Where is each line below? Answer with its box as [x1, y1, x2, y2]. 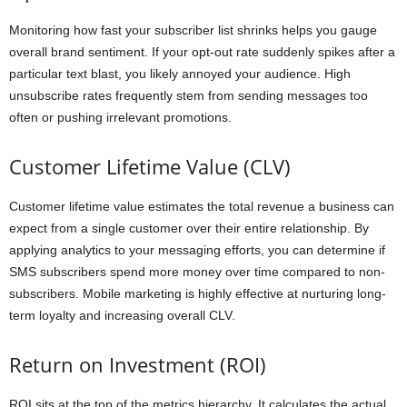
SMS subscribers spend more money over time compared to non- [9, 264, 385, 280]
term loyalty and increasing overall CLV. [9, 308, 235, 323]
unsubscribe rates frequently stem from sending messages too [9, 88, 368, 104]
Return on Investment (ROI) [9, 351, 266, 379]
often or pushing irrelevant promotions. [9, 110, 232, 125]
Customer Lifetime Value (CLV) [9, 153, 291, 181]
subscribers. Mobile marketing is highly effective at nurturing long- [9, 286, 386, 302]
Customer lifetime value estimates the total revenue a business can [9, 199, 394, 214]
